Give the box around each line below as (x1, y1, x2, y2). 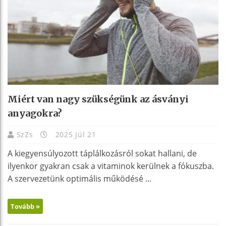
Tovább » (11, 201, 40, 211)
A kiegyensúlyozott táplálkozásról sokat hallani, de (8, 147, 197, 159)
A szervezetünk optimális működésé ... (8, 173, 151, 184)
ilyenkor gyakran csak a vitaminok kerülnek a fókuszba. (8, 160, 214, 172)
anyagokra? (8, 107, 62, 119)
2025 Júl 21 (52, 129, 96, 139)
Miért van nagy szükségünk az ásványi (8, 93, 189, 105)
